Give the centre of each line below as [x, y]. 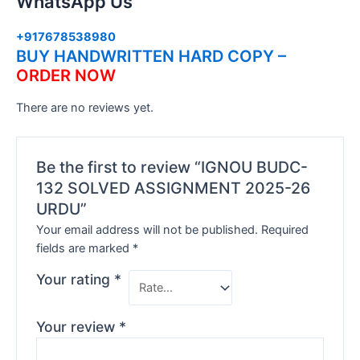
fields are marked [85, 249]
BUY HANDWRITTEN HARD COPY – [151, 56]
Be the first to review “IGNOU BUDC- [172, 167]
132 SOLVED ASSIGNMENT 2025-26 [174, 188]
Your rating [76, 280]
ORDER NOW [66, 75]
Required [285, 230]
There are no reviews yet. [85, 108]
